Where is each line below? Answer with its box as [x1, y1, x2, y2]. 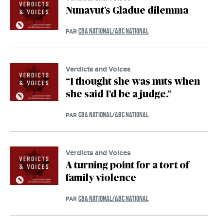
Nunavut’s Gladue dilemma [66, 5, 188, 16]
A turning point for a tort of [66, 160, 189, 170]
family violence [66, 173, 136, 183]
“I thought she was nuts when [66, 76, 200, 87]
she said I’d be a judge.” [66, 89, 171, 99]
